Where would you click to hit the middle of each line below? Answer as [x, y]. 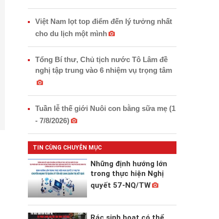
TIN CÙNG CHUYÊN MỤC [67, 147]
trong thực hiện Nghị [127, 173]
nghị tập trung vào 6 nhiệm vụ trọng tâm [103, 70]
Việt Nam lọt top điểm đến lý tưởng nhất [103, 21]
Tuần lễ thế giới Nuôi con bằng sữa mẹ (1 [105, 108]
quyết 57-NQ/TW [120, 185]
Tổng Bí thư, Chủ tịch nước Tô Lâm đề [101, 59]
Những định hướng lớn [129, 164]
